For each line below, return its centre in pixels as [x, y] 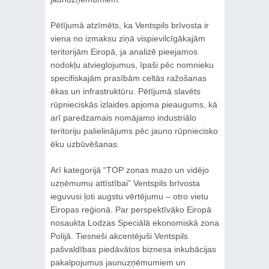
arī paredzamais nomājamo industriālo [123, 117]
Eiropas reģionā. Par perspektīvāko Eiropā [131, 209]
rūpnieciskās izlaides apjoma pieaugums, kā [134, 104]
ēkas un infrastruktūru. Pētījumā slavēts [125, 91]
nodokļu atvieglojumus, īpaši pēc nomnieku [132, 65]
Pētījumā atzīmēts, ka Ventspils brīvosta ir [129, 25]
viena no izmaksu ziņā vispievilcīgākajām [128, 38]
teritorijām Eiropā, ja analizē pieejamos [124, 51]
